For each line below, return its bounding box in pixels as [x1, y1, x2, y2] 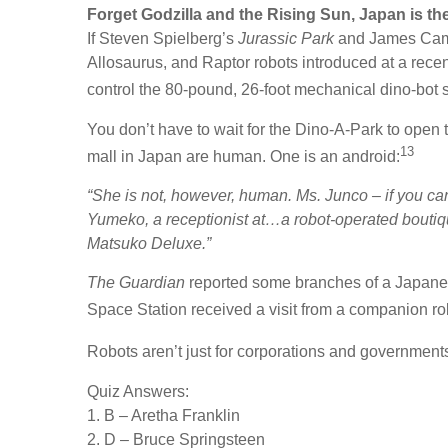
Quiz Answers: [87, 382, 189, 400]
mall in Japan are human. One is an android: [87, 147, 400, 165]
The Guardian [87, 273, 185, 291]
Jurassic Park [238, 30, 334, 48]
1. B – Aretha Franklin [87, 406, 240, 424]
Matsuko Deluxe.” [87, 234, 211, 252]
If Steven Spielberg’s [87, 30, 238, 48]
